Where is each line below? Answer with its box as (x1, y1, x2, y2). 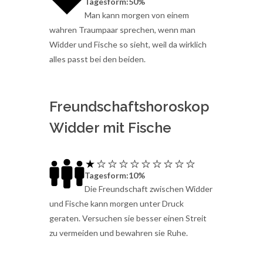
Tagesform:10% (85, 170, 145, 180)
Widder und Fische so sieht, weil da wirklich (49, 39, 207, 50)
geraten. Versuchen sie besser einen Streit (49, 213, 207, 223)
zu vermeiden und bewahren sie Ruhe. (49, 227, 188, 238)
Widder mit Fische (49, 119, 171, 137)
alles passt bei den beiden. (49, 54, 146, 65)
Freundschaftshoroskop (49, 98, 210, 116)
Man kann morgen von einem (85, 10, 189, 21)
